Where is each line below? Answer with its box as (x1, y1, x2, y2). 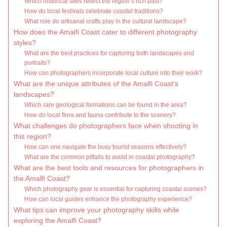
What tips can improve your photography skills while (14, 206, 179, 214)
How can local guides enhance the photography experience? (24, 196, 193, 203)
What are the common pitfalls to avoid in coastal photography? (24, 154, 196, 161)
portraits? (24, 59, 51, 67)
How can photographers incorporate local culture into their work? (24, 69, 203, 77)
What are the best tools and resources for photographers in (14, 164, 204, 172)
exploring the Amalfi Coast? (14, 217, 101, 225)
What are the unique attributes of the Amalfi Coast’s (14, 80, 178, 88)
